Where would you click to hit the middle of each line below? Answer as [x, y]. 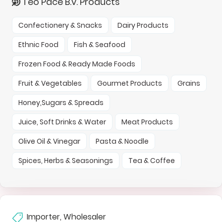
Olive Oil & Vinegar [49, 141]
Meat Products [147, 122]
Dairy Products [143, 25]
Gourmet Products [130, 83]
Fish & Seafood [100, 44]
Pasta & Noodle [122, 141]
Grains [189, 83]
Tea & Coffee [152, 160]
